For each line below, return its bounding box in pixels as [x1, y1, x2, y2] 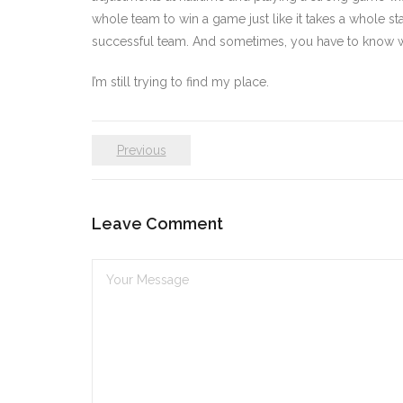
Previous [116, 143, 166, 157]
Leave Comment [92, 214, 223, 233]
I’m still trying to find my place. [92, 75, 269, 89]
